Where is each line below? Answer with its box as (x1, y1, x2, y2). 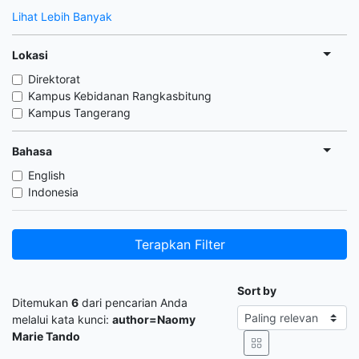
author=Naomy (112, 312, 196, 326)
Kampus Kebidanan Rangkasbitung (28, 89, 212, 103)
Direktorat (28, 72, 80, 86)
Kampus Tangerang (28, 106, 131, 119)
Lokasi (12, 47, 48, 62)
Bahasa (12, 143, 52, 158)
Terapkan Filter (134, 236, 225, 252)
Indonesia (28, 185, 79, 199)
